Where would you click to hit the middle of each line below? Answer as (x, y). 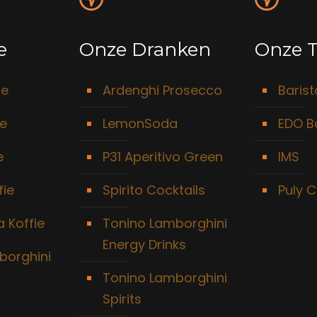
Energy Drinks (144, 244)
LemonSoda (140, 123)
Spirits (122, 299)
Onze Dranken (145, 50)
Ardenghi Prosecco (162, 90)
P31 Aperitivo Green (162, 157)
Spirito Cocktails (154, 190)
